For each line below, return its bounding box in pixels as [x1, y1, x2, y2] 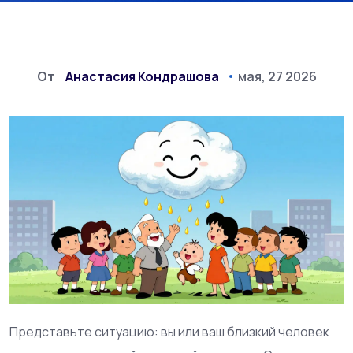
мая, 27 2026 [237, 68, 317, 85]
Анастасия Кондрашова [65, 68, 219, 85]
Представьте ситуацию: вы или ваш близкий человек [9, 322, 329, 340]
